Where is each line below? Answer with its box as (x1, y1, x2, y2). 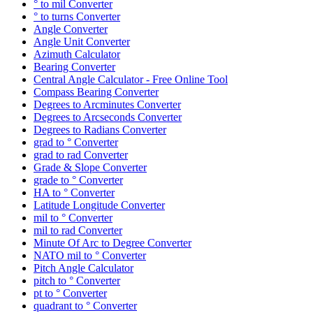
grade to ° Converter (34, 173, 123, 186)
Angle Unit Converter (34, 35, 130, 48)
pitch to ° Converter (34, 274, 120, 286)
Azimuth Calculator (34, 48, 120, 60)
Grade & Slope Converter (34, 161, 147, 173)
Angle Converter (34, 22, 108, 35)
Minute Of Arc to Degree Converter (34, 236, 191, 249)
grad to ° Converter (34, 136, 118, 148)
